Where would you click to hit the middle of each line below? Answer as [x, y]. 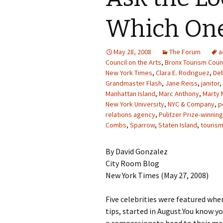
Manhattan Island [130, 94]
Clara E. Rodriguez [183, 73]
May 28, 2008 [132, 52]
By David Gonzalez [137, 151]
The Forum [185, 52]
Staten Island [178, 125]
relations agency [130, 114]
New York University [135, 104]
